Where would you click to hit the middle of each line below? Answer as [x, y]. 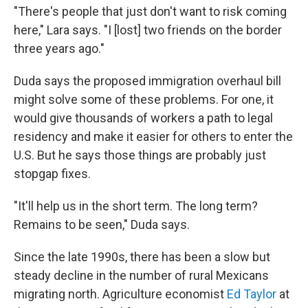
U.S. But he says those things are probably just [140, 155]
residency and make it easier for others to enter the [153, 137]
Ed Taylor [252, 294]
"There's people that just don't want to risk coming [150, 12]
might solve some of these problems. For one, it [144, 100]
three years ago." [59, 49]
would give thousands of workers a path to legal [143, 118]
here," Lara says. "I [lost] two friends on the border [148, 30]
